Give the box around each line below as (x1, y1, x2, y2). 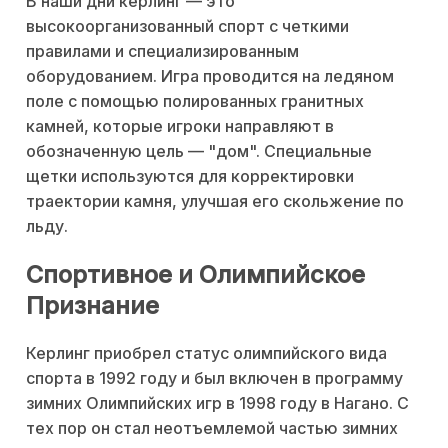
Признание (26, 291, 159, 321)
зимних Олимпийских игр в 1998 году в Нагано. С (26, 393, 409, 414)
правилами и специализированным (26, 41, 299, 62)
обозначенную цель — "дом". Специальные (26, 141, 372, 162)
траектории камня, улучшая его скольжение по (26, 191, 404, 212)
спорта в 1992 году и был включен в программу (26, 368, 403, 389)
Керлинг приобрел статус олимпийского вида (26, 343, 387, 364)
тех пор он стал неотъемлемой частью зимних (26, 418, 398, 439)
